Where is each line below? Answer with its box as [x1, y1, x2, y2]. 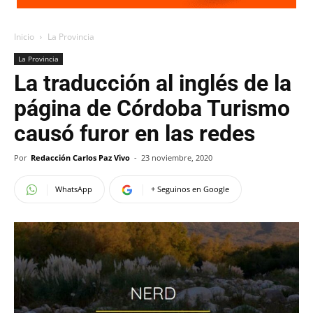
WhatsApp [55, 184, 92, 194]
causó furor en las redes [14, 120, 255, 147]
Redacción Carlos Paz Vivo [31, 152, 130, 163]
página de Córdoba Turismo [14, 95, 290, 122]
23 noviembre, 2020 [141, 152, 212, 163]
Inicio [14, 31, 34, 43]
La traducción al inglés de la [14, 70, 291, 96]
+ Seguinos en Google [151, 184, 229, 194]
